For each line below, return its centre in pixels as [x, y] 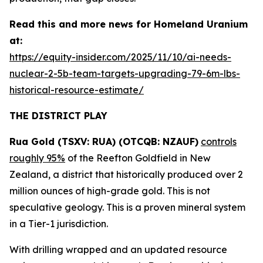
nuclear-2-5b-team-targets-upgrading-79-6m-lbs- [125, 73]
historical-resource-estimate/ [77, 90]
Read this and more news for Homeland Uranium [129, 24]
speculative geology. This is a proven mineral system [127, 207]
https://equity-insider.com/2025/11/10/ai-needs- [120, 57]
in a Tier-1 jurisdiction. [59, 224]
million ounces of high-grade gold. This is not [110, 191]
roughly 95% [37, 158]
